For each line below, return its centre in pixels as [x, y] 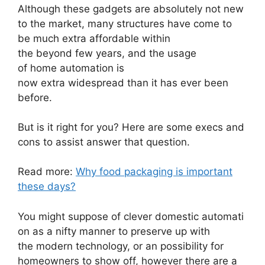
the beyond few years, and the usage [107, 53]
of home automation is [71, 68]
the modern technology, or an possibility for [121, 246]
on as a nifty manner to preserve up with [114, 231]
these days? [47, 187]
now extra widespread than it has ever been [123, 83]
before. [35, 97]
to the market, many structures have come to [125, 23]
